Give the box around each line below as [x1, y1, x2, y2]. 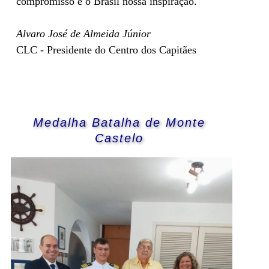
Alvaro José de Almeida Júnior [16, 28, 151, 40]
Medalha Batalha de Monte [33, 116, 206, 130]
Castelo [95, 131, 144, 145]
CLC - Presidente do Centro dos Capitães [16, 44, 196, 56]
